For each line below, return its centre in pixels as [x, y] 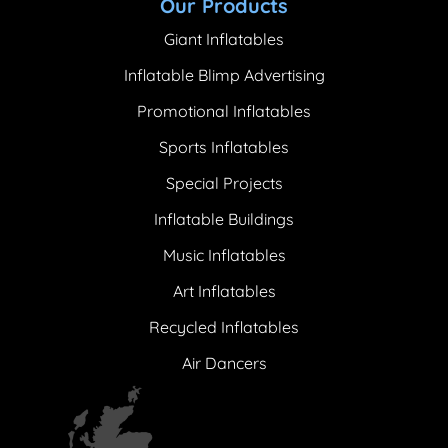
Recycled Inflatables [224, 326]
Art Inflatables [224, 290]
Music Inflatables [224, 254]
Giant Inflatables [224, 38]
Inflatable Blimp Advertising [224, 74]
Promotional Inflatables [224, 110]
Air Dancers [224, 362]
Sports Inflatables [224, 146]
